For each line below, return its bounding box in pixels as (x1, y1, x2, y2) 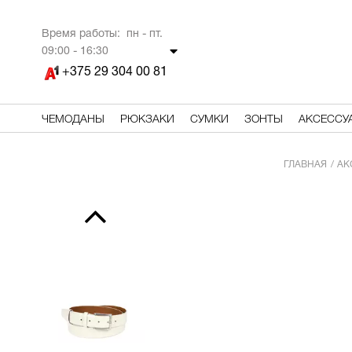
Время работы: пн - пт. (41, 29, 163, 39)
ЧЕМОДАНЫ (41, 115, 104, 125)
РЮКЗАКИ (119, 115, 174, 125)
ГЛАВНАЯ (283, 160, 327, 169)
